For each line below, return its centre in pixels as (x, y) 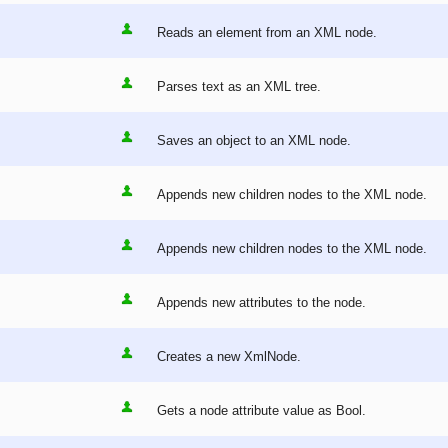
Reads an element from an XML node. (267, 33)
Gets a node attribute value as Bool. (261, 411)
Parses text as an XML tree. (239, 87)
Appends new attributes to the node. (261, 303)
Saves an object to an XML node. (254, 141)
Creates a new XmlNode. (229, 357)
